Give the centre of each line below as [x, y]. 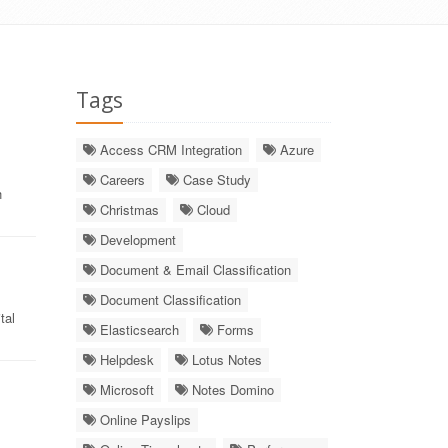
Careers [120, 179]
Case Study [215, 179]
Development [136, 239]
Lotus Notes [225, 359]
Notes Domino [231, 389]
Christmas [127, 209]
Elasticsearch [137, 329]
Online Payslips [143, 419]
